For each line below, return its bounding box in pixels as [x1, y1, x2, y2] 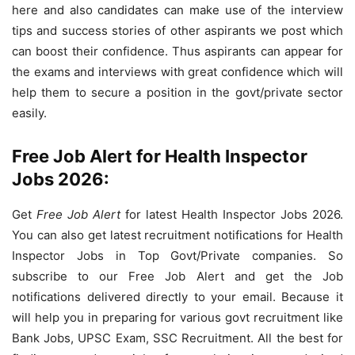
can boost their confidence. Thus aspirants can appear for [12, 43, 343, 59]
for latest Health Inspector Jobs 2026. [120, 206, 343, 222]
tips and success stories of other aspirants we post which [12, 22, 343, 38]
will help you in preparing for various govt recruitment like [12, 309, 343, 325]
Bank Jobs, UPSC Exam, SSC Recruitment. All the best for [12, 330, 343, 345]
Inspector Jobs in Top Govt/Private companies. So [12, 247, 343, 263]
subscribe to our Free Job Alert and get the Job [12, 268, 343, 284]
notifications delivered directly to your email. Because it [12, 288, 343, 304]
